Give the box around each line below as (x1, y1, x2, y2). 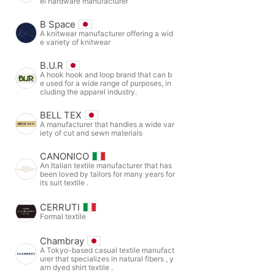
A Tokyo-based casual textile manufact (40, 245, 174, 255)
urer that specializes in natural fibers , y (40, 254, 174, 263)
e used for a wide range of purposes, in (40, 78, 171, 88)
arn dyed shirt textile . (40, 262, 113, 272)
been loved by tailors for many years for (40, 169, 175, 179)
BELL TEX (40, 109, 82, 121)
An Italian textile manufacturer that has (40, 160, 172, 170)
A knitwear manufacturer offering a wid (40, 28, 173, 38)
